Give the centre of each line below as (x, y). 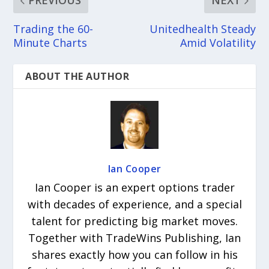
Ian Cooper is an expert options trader (134, 188)
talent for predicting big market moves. (134, 221)
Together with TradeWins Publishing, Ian (134, 238)
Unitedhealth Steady (202, 29)
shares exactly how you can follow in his (134, 255)
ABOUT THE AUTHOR (77, 77)
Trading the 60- (53, 29)
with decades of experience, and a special (134, 204)
